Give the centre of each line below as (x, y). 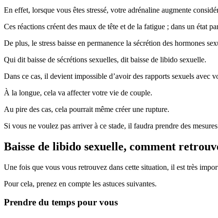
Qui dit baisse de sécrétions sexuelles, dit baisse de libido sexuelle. (105, 59)
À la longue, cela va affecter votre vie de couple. (78, 92)
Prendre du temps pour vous (61, 202)
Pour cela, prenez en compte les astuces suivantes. (80, 183)
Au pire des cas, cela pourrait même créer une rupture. (87, 109)
